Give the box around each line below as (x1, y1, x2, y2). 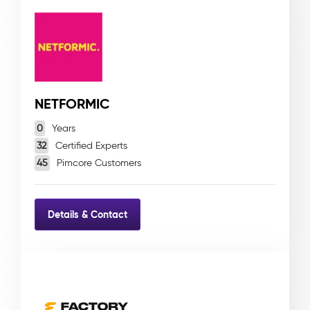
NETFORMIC (35, 95, 110, 113)
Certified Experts (53, 140, 127, 152)
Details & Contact (48, 208, 127, 221)
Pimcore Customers (54, 157, 141, 169)
